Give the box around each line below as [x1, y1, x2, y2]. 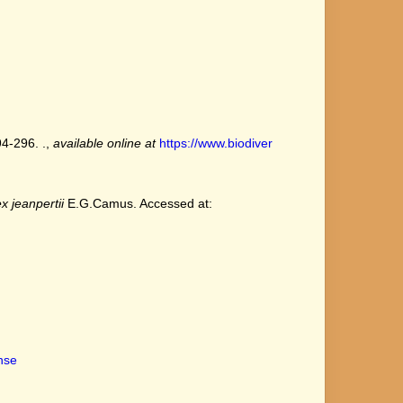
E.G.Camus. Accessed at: [63, 196, 212, 210]
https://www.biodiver [158, 136, 273, 150]
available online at [52, 136, 156, 150]
